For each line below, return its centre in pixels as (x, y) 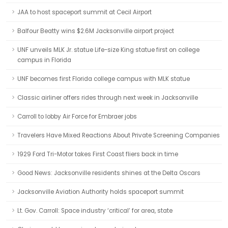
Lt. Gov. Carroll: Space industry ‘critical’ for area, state (95, 211)
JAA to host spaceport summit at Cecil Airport (84, 12)
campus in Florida (44, 60)
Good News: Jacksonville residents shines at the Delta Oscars (109, 173)
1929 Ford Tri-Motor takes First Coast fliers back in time (98, 154)
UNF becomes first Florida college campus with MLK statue (104, 79)
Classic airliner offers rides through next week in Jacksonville (108, 98)
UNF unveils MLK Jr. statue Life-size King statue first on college (108, 50)
